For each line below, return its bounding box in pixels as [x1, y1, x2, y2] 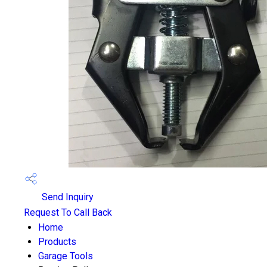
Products [38, 236, 76, 247]
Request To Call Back [24, 207, 112, 218]
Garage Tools [38, 250, 93, 262]
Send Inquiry [39, 191, 94, 203]
